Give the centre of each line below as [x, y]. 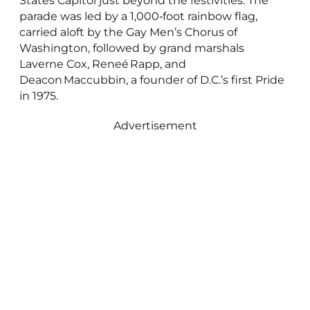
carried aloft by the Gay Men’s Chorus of [128, 33]
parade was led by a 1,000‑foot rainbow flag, [138, 17]
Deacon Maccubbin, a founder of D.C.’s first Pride [152, 80]
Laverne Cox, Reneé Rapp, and [102, 64]
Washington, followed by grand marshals [131, 48]
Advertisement [155, 126]
